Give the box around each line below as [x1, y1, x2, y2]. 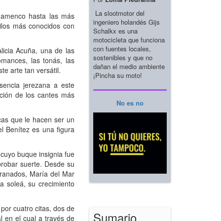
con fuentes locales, [93, 43, 151, 53]
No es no [116, 98, 144, 108]
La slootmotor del [93, 8, 145, 18]
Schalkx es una [93, 26, 138, 36]
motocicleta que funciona [93, 35, 165, 44]
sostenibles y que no [93, 52, 152, 62]
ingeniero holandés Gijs [93, 17, 160, 27]
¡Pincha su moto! [93, 70, 142, 80]
